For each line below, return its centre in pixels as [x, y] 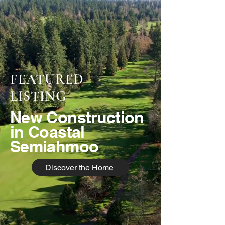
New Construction [77, 117]
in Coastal [47, 132]
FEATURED [47, 79]
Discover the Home [79, 167]
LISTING [38, 96]
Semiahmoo [54, 146]
